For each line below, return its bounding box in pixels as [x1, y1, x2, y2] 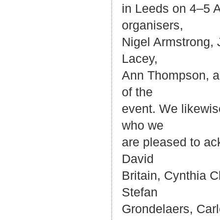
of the [122, 85, 153, 99]
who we [122, 118, 164, 133]
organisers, [122, 18, 183, 32]
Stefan [122, 185, 158, 199]
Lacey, [122, 52, 158, 66]
